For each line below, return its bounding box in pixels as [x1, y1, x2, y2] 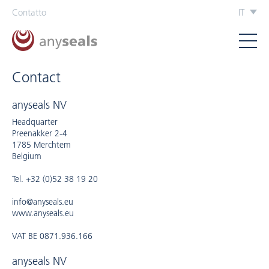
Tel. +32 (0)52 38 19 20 [12, 174, 98, 184]
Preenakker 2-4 [12, 128, 67, 139]
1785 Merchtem [12, 139, 71, 150]
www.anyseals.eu [12, 208, 74, 219]
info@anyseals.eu [12, 196, 73, 207]
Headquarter [12, 116, 58, 127]
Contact [12, 68, 61, 86]
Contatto [12, 6, 46, 18]
